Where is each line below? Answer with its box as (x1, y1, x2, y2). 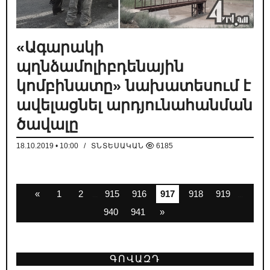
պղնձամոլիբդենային (16, 57, 184, 75)
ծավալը (16, 115, 78, 133)
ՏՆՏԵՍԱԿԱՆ (91, 141, 144, 150)
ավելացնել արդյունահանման (16, 96, 253, 113)
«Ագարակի (16, 38, 104, 55)
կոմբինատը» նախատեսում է (16, 77, 251, 94)
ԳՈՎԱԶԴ (110, 253, 160, 264)
